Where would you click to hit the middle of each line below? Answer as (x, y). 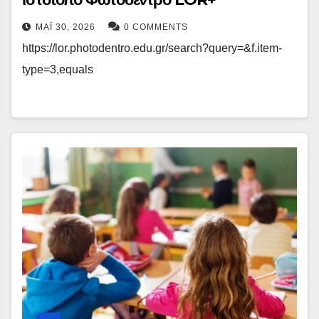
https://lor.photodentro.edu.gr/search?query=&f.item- (152, 48)
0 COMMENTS (156, 27)
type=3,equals (58, 70)
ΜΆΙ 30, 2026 (66, 27)
